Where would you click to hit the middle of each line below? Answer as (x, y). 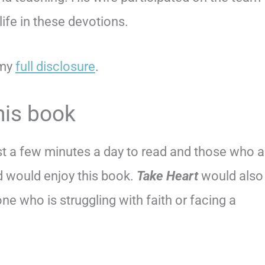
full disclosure (55, 67)
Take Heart (167, 176)
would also (231, 176)
